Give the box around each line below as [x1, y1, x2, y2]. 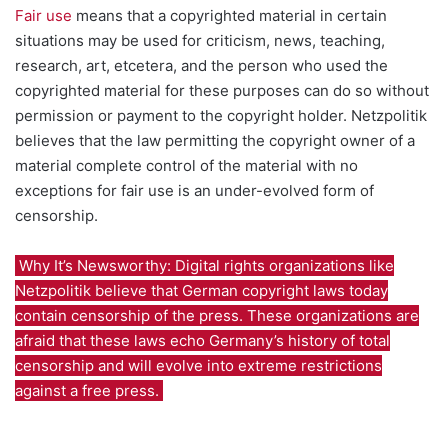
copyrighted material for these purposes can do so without [15, 80, 429, 100]
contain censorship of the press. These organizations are [15, 305, 419, 325]
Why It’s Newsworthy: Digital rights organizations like [15, 255, 394, 275]
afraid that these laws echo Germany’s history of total [15, 330, 390, 350]
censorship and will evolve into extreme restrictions [15, 355, 382, 375]
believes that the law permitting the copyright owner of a [15, 130, 415, 150]
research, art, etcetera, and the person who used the [15, 55, 388, 75]
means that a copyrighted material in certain [72, 5, 387, 25]
